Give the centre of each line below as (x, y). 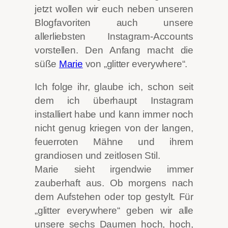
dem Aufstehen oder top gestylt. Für (114, 197)
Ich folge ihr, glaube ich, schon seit (114, 87)
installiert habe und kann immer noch (114, 115)
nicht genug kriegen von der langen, (114, 128)
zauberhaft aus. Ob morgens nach (114, 183)
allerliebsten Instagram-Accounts (114, 36)
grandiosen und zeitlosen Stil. (97, 156)
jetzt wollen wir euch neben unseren (114, 9)
